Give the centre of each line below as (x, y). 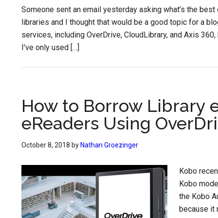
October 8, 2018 (46, 145)
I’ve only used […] (50, 47)
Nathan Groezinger (109, 145)
